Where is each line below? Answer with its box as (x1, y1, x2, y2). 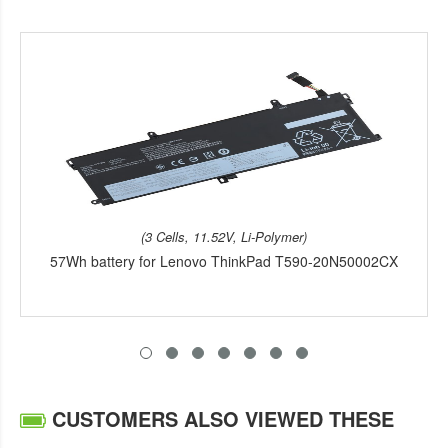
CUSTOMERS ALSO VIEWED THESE (46, 403, 394, 433)
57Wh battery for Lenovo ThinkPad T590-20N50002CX (50, 250, 398, 271)
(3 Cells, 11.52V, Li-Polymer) (141, 226, 307, 246)
